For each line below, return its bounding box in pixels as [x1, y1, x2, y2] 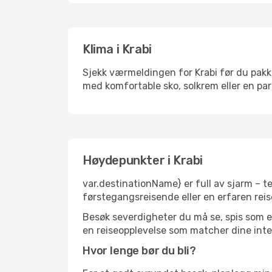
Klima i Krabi [83, 42, 152, 56]
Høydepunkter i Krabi [83, 153, 203, 168]
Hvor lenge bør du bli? [83, 244, 197, 257]
